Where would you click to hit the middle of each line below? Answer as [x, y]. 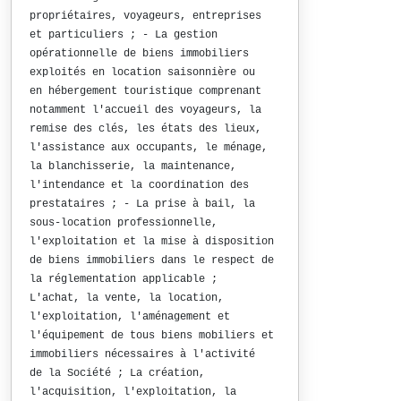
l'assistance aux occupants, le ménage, [149, 148]
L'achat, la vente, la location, [127, 298]
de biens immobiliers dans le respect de [152, 260]
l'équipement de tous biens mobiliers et [152, 336]
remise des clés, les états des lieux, [145, 129]
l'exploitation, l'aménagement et [130, 317]
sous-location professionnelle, [124, 223]
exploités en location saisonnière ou [142, 73]
